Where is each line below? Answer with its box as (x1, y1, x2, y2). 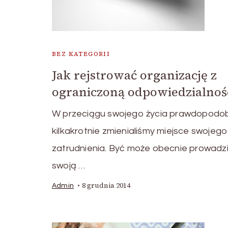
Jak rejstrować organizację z (52, 67, 217, 84)
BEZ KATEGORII (52, 50, 110, 59)
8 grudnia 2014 (82, 181, 130, 191)
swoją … (52, 161, 85, 171)
